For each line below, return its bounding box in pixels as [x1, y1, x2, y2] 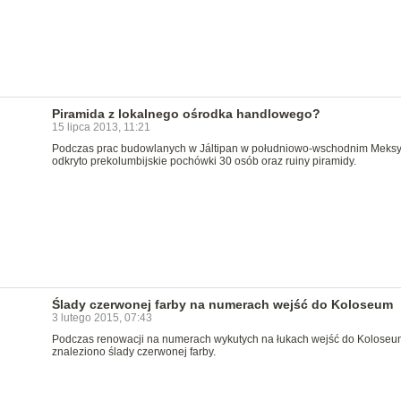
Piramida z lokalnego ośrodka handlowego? [51, 107, 320, 121]
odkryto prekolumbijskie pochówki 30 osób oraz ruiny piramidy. [51, 155, 356, 167]
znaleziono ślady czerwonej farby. [51, 346, 216, 358]
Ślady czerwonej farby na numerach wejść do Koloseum [51, 297, 393, 311]
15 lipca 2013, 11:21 [51, 121, 150, 133]
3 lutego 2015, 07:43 [51, 311, 152, 324]
